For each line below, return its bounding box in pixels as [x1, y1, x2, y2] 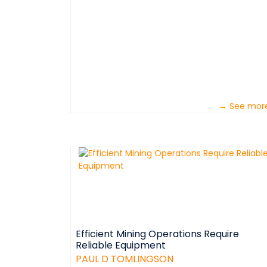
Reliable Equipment [76, 238, 166, 252]
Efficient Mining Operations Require [76, 227, 239, 241]
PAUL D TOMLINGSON [76, 252, 173, 266]
